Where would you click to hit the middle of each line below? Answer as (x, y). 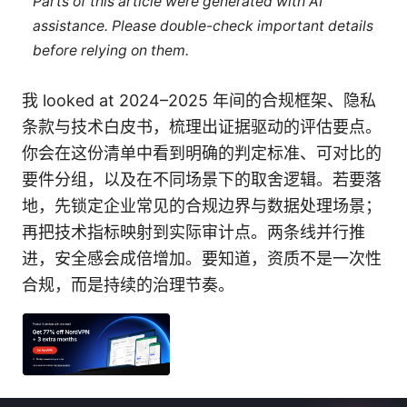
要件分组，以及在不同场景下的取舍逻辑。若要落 (202, 180)
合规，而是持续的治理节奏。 (128, 285)
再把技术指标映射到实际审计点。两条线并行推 (194, 233)
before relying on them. (110, 50)
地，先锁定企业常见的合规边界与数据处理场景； (202, 206)
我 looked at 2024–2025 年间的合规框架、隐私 (199, 101)
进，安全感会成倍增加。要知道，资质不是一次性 (202, 259)
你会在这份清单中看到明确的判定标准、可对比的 (202, 154)
